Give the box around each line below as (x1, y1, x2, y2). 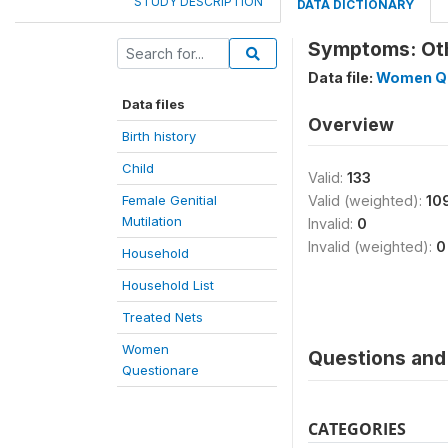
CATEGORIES (308, 417, 406, 440)
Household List (122, 276, 214, 293)
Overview (308, 113, 394, 135)
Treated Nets (122, 308, 203, 325)
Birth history (122, 127, 196, 144)
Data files (122, 95, 185, 112)
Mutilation (122, 212, 182, 229)
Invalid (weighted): (308, 237, 436, 255)
